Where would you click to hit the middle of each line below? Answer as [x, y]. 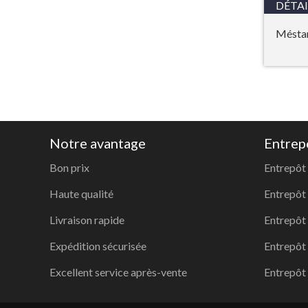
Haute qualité [81, 194]
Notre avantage [98, 143]
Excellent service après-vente [118, 272]
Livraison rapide [87, 220]
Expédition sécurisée [98, 246]
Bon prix [69, 167]
